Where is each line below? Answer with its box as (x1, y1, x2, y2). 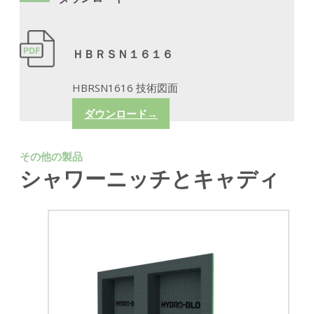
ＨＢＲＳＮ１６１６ (72, 48, 173, 62)
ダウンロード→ (84, 107, 158, 121)
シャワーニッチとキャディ (20, 168, 280, 193)
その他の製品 (20, 151, 83, 165)
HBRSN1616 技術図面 (72, 81, 178, 95)
